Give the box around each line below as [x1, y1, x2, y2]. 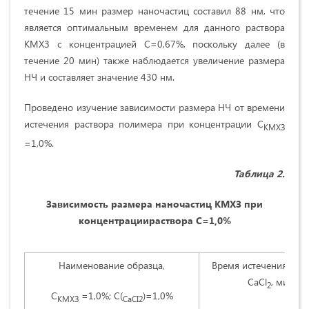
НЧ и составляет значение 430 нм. [24, 70, 175, 84]
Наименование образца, [59, 259, 165, 272]
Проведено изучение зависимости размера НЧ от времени [24, 101, 285, 114]
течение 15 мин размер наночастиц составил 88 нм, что [24, 4, 285, 18]
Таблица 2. [234, 167, 285, 181]
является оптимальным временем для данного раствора [24, 21, 285, 34]
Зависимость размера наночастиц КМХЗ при [46, 197, 263, 211]
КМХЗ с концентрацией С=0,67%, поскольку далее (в [24, 37, 285, 51]
